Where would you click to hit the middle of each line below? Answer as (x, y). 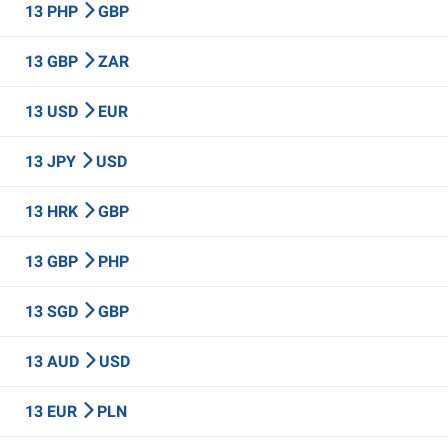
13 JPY (52, 161)
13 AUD (54, 361)
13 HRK (53, 211)
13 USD (53, 111)
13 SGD (53, 311)
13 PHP (53, 11)
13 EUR (53, 411)
